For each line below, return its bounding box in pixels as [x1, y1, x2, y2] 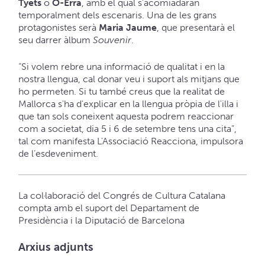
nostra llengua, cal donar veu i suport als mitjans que [18, 73, 240, 85]
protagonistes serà [18, 21, 99, 33]
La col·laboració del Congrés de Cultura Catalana [18, 190, 225, 202]
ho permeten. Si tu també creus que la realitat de [18, 86, 225, 98]
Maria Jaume [98, 21, 157, 33]
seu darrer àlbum [18, 34, 93, 46]
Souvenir [92, 34, 131, 46]
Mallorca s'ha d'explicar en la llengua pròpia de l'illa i [18, 98, 238, 110]
